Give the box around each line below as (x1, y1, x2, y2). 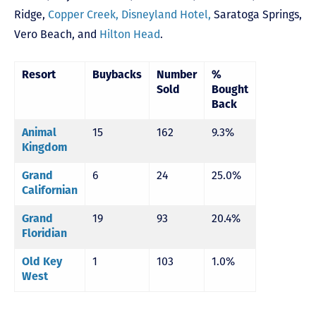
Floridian (22, 228, 67, 240)
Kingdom (22, 142, 67, 154)
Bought (212, 84, 248, 96)
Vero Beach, (14, 27, 78, 41)
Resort (22, 69, 56, 81)
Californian (22, 185, 78, 197)
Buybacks (92, 69, 142, 81)
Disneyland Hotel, (121, 7, 211, 21)
